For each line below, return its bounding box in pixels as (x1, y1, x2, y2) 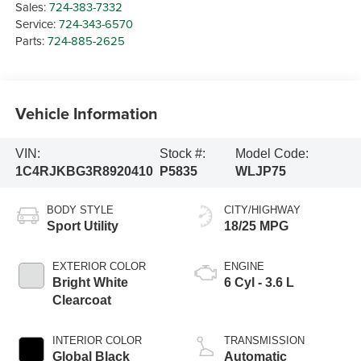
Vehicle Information (15, 102, 158, 126)
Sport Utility (46, 218, 118, 233)
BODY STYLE (46, 203, 114, 216)
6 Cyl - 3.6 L (224, 275, 294, 289)
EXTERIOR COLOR (52, 259, 146, 272)
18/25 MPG (224, 218, 288, 233)
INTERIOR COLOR (52, 334, 142, 346)
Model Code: (234, 146, 309, 160)
